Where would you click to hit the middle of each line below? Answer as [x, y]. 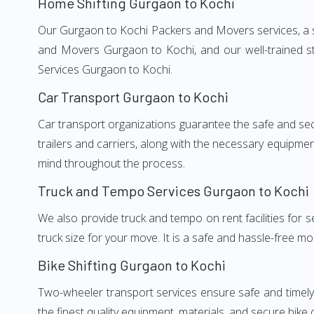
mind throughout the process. [111, 163]
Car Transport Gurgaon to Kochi [133, 97]
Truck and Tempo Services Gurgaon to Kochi [173, 191]
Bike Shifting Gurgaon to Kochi [132, 265]
